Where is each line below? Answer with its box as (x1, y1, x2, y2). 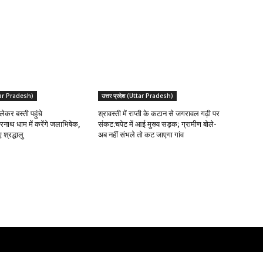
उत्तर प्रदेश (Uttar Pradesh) (102, 92, 174, 100)
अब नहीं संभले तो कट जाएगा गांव (98, 130, 184, 140)
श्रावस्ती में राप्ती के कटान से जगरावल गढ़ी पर (98, 109, 220, 119)
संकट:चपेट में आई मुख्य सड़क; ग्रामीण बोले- (98, 120, 217, 129)
